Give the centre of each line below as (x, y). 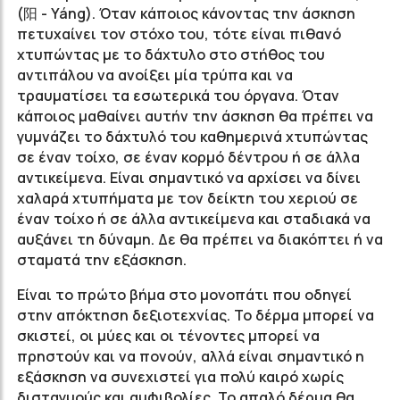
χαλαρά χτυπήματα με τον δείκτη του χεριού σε (187, 198)
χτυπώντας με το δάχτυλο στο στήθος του (171, 54)
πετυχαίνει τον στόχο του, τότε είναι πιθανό (179, 34)
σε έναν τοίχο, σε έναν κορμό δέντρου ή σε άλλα (188, 157)
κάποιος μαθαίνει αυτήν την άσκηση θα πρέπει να (195, 116)
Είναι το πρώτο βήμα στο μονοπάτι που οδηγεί (184, 295)
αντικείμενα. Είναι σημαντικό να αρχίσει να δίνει (189, 178)
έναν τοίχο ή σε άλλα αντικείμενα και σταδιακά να (194, 219)
